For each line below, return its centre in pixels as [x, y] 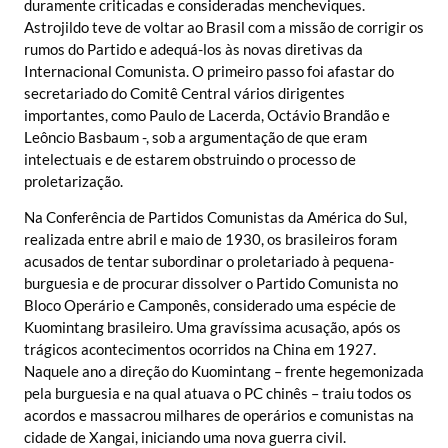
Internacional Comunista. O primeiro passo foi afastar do [209, 70]
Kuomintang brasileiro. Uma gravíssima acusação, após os [212, 327]
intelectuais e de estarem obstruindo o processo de [190, 158]
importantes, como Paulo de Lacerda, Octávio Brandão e [207, 114]
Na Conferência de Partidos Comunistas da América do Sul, [215, 217]
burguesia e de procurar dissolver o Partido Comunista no [211, 283]
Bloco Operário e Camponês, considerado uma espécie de [210, 305]
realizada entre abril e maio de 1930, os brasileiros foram [210, 239]
